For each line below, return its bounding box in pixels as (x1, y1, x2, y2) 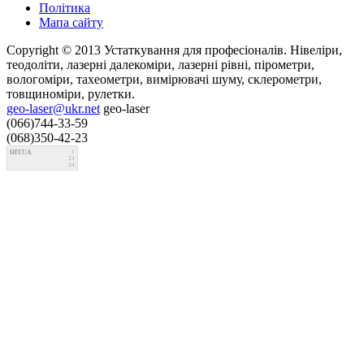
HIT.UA (10, 149, 32, 157)
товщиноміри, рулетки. (6, 87, 135, 102)
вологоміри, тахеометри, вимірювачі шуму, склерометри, (6, 72, 322, 87)
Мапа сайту (39, 15, 103, 30)
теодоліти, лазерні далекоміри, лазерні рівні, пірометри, (6, 58, 314, 72)
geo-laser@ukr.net (6, 102, 100, 116)
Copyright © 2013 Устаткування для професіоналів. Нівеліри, (6, 43, 342, 58)
